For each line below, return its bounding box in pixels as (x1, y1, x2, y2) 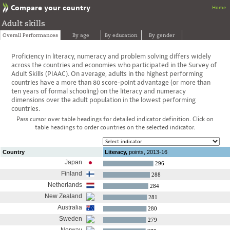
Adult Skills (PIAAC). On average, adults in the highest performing (11, 69, 203, 78)
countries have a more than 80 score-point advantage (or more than (11, 78, 211, 87)
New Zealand (45, 193, 82, 200)
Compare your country (10, 4, 90, 12)
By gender (149, 32, 175, 39)
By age (72, 32, 89, 39)
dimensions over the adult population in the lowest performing (11, 95, 196, 104)
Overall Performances (3, 32, 58, 39)
